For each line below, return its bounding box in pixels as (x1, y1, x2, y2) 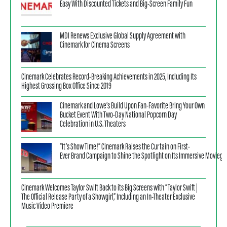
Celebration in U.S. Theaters (60, 120, 126, 129)
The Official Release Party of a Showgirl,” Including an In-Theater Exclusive (21, 193, 195, 202)
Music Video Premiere (21, 202, 73, 211)
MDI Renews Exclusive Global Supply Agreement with (60, 31, 185, 41)
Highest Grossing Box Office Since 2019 (21, 82, 111, 91)
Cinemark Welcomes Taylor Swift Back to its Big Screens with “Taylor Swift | (21, 183, 198, 193)
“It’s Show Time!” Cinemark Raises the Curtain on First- (60, 142, 190, 152)
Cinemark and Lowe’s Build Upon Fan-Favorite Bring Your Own (60, 101, 205, 111)
